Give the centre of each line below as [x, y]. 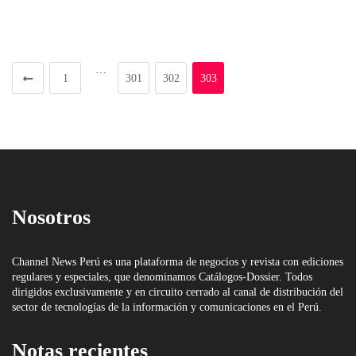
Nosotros [51, 217]
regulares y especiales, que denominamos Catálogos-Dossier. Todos [162, 277]
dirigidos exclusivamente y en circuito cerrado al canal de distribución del [178, 292]
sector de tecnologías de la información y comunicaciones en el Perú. [167, 307]
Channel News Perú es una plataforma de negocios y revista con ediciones [178, 261]
